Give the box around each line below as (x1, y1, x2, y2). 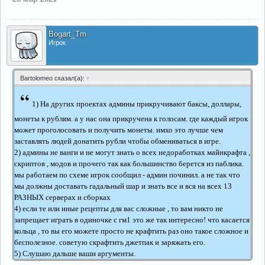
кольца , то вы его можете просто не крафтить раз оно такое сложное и (14, 227, 248, 235)
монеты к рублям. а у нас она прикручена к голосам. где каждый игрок (14, 114, 248, 123)
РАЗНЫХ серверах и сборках (14, 193, 111, 202)
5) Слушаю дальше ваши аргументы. (14, 249, 135, 258)
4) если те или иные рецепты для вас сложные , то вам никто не (14, 204, 223, 213)
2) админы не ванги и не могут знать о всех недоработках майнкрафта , (14, 148, 250, 157)
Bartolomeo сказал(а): (20, 75, 86, 82)
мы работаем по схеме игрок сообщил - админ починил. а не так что (14, 170, 240, 179)
